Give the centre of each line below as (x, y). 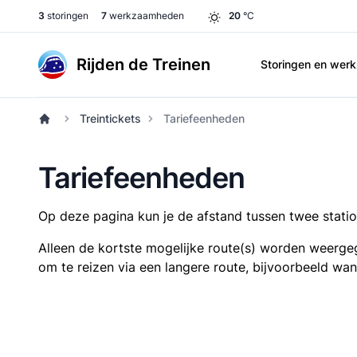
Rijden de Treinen (143, 65)
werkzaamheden (145, 16)
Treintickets (110, 118)
